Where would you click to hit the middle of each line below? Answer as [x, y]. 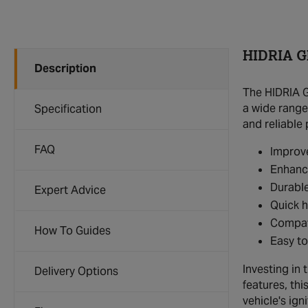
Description [65, 68]
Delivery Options [76, 271]
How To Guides [73, 231]
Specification [68, 109]
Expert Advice [70, 190]
